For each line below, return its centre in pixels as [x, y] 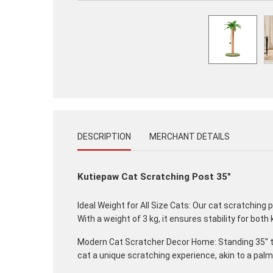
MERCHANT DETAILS [190, 136]
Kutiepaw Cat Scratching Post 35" [154, 176]
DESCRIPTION [104, 136]
